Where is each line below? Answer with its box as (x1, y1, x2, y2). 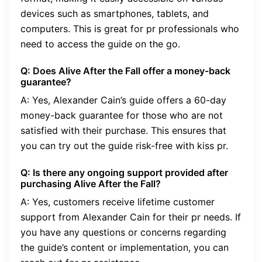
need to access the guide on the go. (20, 38, 180, 50)
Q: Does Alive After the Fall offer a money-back (20, 65, 230, 77)
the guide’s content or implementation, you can (20, 242, 229, 254)
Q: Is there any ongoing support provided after (20, 167, 228, 179)
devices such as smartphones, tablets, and (20, 8, 209, 20)
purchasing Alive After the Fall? (20, 178, 161, 190)
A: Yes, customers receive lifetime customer (20, 196, 215, 208)
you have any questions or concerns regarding (20, 226, 226, 239)
